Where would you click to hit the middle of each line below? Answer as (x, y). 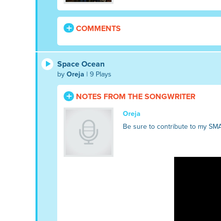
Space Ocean (81, 64)
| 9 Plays (98, 74)
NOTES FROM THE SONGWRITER (134, 96)
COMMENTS (97, 28)
